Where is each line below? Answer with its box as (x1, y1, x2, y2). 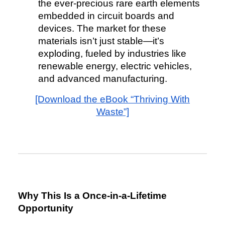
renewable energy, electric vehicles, (38, 61, 192, 72)
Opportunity (18, 203, 73, 214)
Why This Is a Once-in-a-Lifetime (18, 190, 167, 201)
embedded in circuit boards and (38, 11, 174, 22)
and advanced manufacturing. (38, 73, 167, 84)
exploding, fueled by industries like (38, 48, 186, 59)
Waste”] (96, 106, 129, 118)
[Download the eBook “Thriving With (35, 94, 190, 105)
